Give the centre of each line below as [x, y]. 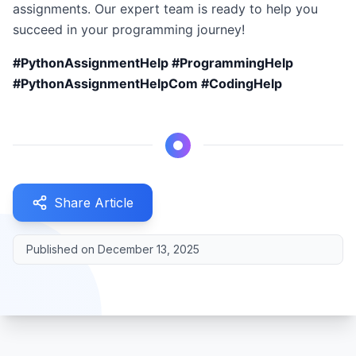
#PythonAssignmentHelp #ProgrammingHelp [153, 63]
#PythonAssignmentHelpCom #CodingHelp [147, 83]
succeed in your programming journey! [129, 29]
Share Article [94, 203]
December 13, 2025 [149, 249]
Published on [62, 249]
